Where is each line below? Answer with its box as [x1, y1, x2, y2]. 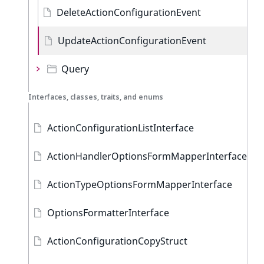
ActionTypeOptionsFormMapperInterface [47, 178, 232, 191]
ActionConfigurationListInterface [47, 121, 194, 134]
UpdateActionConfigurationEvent [58, 34, 206, 47]
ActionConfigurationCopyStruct [47, 235, 187, 247]
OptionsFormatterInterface [47, 206, 169, 219]
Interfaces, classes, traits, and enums [28, 92, 163, 102]
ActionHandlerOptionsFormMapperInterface [47, 150, 247, 163]
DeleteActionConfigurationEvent [57, 6, 201, 19]
